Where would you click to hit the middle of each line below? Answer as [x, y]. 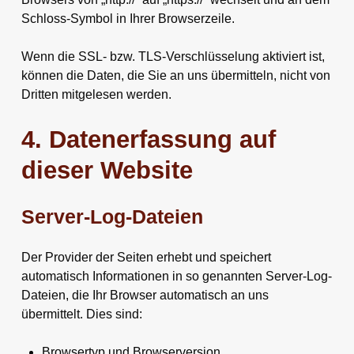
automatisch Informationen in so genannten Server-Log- [176, 276]
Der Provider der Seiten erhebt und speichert [146, 257]
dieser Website [107, 170]
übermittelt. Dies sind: [81, 314]
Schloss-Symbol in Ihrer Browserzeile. [128, 18]
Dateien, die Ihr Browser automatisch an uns [145, 295]
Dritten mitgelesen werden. [96, 94]
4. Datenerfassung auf [148, 139]
